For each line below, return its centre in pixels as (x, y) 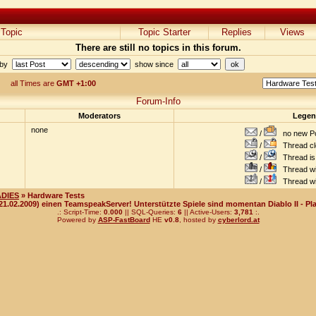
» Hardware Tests (53, 195)
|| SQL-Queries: (150, 212)
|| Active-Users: (208, 212)
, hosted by (198, 220)
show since (154, 64)
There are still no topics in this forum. (158, 48)
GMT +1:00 (76, 83)
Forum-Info (158, 101)
